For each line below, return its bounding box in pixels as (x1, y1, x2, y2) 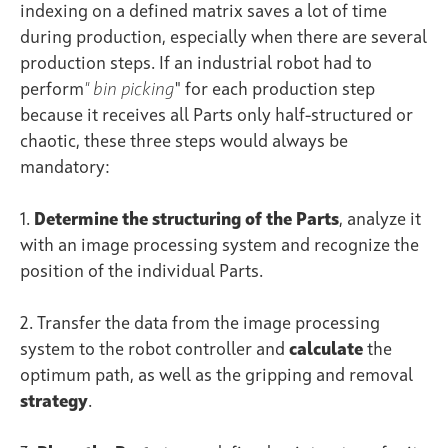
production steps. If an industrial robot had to (20, 54, 372, 73)
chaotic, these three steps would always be (20, 132, 348, 151)
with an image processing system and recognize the (20, 236, 419, 255)
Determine (34, 210, 118, 229)
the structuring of (122, 210, 262, 229)
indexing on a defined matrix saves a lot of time (20, 2, 387, 21)
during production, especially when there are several (20, 28, 427, 47)
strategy (20, 392, 88, 411)
